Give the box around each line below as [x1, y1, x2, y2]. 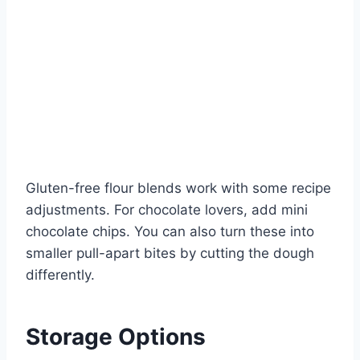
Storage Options [26, 322, 206, 350]
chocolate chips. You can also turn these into [26, 223, 314, 239]
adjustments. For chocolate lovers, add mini [26, 201, 308, 218]
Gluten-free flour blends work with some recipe [26, 179, 331, 196]
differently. [26, 266, 95, 283]
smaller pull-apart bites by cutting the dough [26, 244, 314, 261]
